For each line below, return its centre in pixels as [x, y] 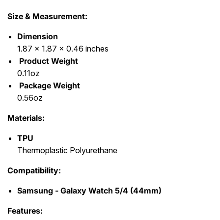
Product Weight [49, 61]
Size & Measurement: [47, 16]
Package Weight [50, 85]
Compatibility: [34, 170]
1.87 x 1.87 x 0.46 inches [63, 48]
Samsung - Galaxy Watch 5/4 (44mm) [89, 190]
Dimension [38, 36]
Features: [25, 210]
